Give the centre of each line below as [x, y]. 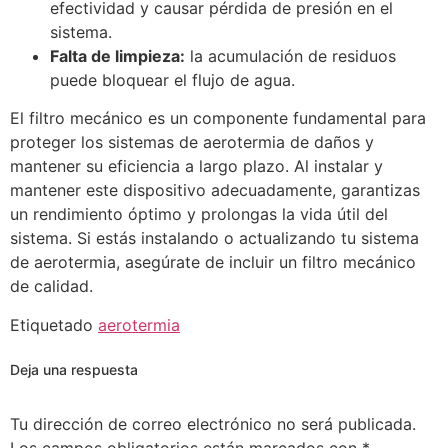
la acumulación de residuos [290, 55]
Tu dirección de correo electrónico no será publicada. [213, 423]
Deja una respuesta [74, 369]
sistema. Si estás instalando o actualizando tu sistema [214, 238]
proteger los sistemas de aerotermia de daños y [192, 142]
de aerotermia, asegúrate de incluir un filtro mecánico [213, 262]
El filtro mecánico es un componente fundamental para [218, 118]
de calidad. [54, 286]
